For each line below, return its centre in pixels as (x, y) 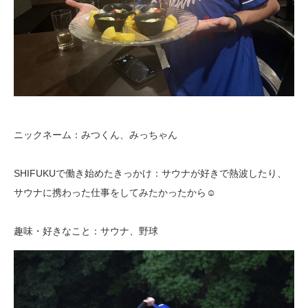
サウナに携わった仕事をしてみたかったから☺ (115, 192)
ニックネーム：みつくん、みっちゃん (96, 134)
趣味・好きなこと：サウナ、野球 (86, 231)
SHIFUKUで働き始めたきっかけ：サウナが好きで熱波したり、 (150, 173)
